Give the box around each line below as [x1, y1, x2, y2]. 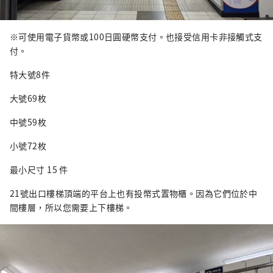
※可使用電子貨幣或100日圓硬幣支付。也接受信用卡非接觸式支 [10, 30, 263, 43]
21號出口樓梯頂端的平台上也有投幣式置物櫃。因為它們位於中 [10, 186, 258, 199]
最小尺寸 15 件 [10, 163, 68, 175]
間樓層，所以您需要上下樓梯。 [10, 200, 133, 213]
